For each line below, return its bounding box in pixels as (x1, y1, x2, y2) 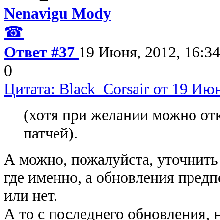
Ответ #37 (4, 43, 79, 61)
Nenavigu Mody (4, 4, 111, 22)
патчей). (24, 124, 78, 142)
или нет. (4, 186, 57, 204)
